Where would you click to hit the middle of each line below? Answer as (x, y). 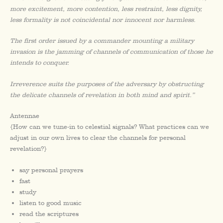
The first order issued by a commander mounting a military (102, 41)
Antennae (25, 116)
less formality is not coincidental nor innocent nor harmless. (103, 20)
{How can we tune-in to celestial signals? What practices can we (110, 127)
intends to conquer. (40, 63)
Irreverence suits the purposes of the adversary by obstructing (107, 84)
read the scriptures (49, 214)
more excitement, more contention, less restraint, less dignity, (106, 9)
